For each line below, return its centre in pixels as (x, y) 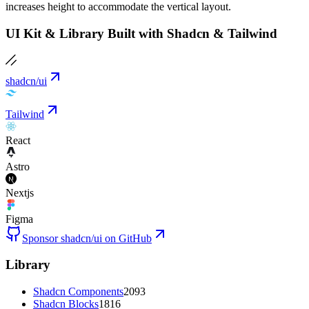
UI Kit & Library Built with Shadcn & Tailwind (141, 33)
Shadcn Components (78, 291)
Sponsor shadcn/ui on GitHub (87, 238)
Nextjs (20, 192)
